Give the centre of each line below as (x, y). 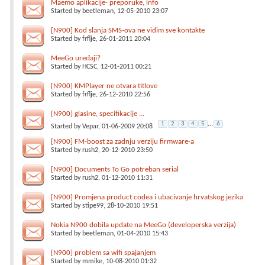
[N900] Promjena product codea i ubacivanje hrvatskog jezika (147, 197)
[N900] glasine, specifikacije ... (98, 114)
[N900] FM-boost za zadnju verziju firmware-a (122, 142)
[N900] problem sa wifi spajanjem (103, 253)
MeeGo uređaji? (76, 58)
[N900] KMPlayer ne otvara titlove (104, 86)
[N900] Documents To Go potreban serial (115, 169)
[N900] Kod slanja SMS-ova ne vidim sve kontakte (128, 30)
